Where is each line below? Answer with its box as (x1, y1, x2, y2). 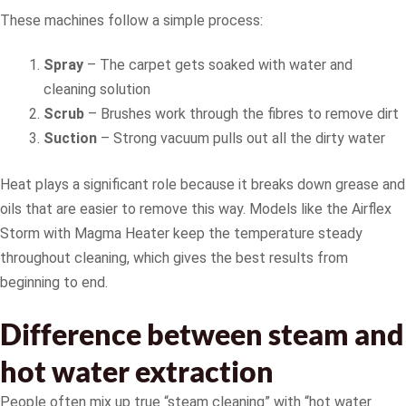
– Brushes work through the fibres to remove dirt (84, 105, 399, 123)
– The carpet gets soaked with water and (83, 56, 353, 74)
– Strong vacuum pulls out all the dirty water (97, 130, 385, 148)
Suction (43, 130, 97, 148)
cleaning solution (43, 81, 150, 99)
